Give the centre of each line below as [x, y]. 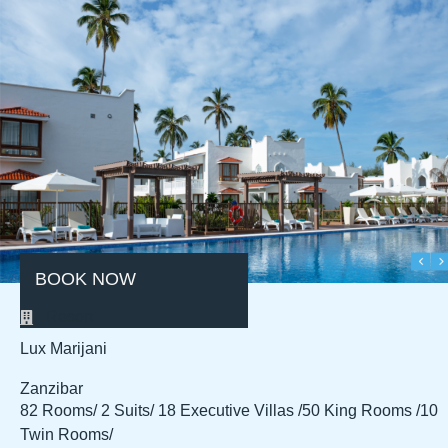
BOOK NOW [85, 279]
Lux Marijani [63, 349]
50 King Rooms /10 [370, 411]
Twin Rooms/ [66, 435]
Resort [69, 317]
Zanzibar [51, 389]
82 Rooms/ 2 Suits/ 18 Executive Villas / [161, 411]
